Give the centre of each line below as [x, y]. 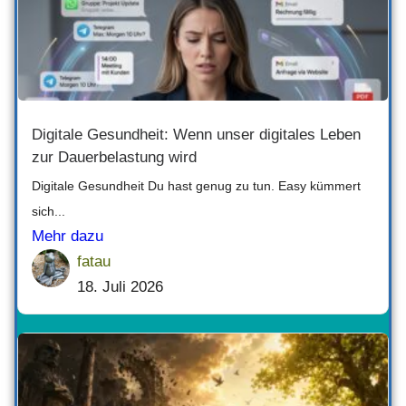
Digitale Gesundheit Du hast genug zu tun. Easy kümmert [196, 185]
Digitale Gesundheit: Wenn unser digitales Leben [196, 134]
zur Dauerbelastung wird [114, 157]
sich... [48, 211]
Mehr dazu [68, 236]
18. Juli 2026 [120, 286]
